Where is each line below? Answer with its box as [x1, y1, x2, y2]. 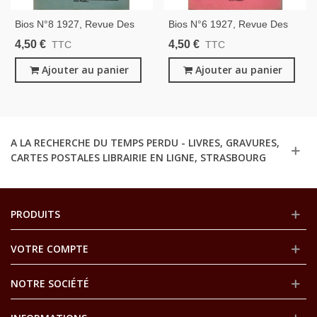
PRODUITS [11, 207, 60, 221]
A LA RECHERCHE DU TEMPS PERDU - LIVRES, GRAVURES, [11, 136, 279, 150]
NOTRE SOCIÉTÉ [11, 277, 89, 291]
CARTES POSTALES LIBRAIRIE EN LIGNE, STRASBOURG [11, 151, 266, 165]
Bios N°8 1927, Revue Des [15, 18, 134, 30]
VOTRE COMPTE [11, 242, 88, 256]
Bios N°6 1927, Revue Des [168, 18, 288, 30]
